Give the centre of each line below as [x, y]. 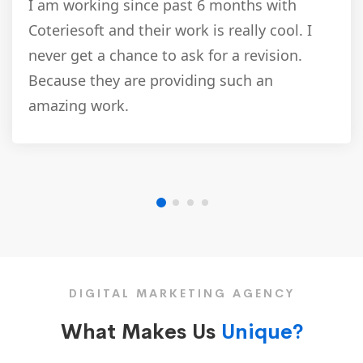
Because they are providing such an [151, 80]
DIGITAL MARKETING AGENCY [181, 293]
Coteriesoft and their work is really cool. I [170, 30]
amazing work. [79, 105]
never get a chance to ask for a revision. [165, 55]
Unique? [262, 331]
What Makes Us [141, 331]
